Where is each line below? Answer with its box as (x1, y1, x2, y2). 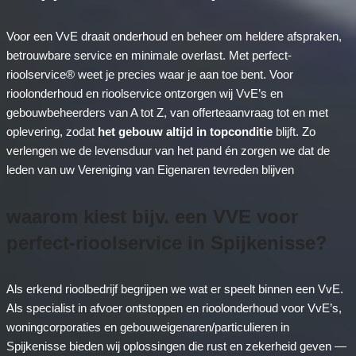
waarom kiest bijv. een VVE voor (6, 206, 298, 228)
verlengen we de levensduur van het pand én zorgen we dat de (6, 144, 330, 158)
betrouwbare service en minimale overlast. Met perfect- (6, 48, 292, 63)
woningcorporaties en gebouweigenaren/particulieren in (6, 320, 289, 335)
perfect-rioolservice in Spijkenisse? (6, 232, 327, 254)
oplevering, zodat (6, 125, 98, 139)
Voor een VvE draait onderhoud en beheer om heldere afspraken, (6, 29, 342, 44)
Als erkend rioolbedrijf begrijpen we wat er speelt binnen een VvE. (6, 282, 343, 296)
